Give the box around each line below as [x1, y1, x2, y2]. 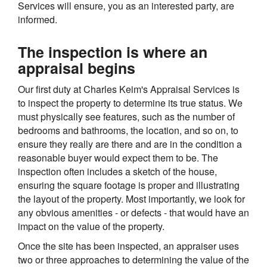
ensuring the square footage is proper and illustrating [18, 178, 240, 192]
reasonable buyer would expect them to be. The [18, 150, 218, 164]
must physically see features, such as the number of [18, 109, 235, 123]
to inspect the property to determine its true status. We [18, 95, 243, 110]
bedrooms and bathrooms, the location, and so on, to [18, 123, 238, 137]
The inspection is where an [18, 41, 207, 63]
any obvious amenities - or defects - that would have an [18, 205, 249, 219]
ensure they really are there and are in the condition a [18, 136, 242, 151]
